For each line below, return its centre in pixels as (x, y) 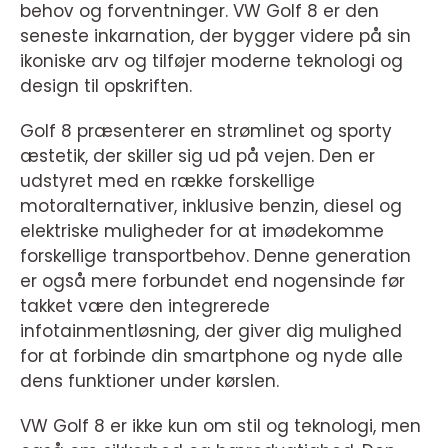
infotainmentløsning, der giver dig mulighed (211, 331)
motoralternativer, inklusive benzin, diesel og (211, 206)
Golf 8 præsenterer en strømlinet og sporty (206, 131)
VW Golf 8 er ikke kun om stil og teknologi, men (220, 426)
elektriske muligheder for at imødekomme (202, 231)
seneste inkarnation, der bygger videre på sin (215, 36)
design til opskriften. (106, 86)
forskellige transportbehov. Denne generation (215, 256)
